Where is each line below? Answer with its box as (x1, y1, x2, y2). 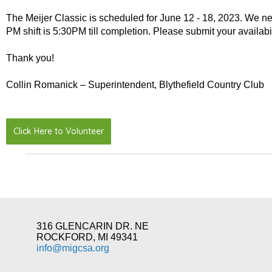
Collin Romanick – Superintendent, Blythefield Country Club (6, 80, 264, 90)
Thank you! (6, 53, 54, 64)
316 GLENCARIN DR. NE (36, 221, 149, 232)
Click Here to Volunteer (13, 126, 104, 137)
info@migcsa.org (36, 243, 109, 254)
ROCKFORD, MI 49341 (36, 232, 138, 243)
